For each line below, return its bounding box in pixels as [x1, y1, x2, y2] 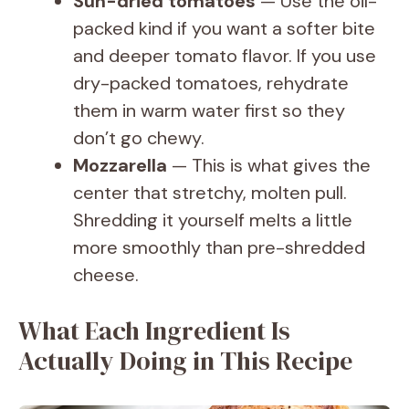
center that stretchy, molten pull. [73, 181, 347, 204]
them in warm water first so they [73, 99, 345, 122]
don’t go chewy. [73, 126, 204, 150]
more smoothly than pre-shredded [73, 236, 365, 259]
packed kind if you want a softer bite [73, 16, 375, 40]
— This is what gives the [167, 153, 371, 177]
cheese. [73, 263, 139, 287]
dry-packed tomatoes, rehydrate [73, 71, 349, 95]
